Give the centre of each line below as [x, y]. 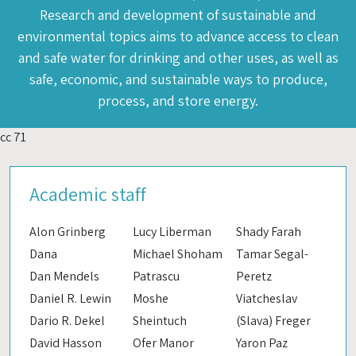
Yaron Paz [262, 342]
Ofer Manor [163, 342]
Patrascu [156, 276]
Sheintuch [160, 320]
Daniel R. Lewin [70, 298]
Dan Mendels [64, 276]
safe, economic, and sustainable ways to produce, [178, 79]
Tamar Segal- [272, 253]
